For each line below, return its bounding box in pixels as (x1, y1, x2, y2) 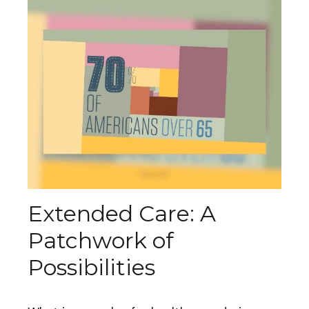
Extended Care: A (28, 200, 216, 228)
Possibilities (28, 254, 155, 281)
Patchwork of (28, 227, 174, 255)
